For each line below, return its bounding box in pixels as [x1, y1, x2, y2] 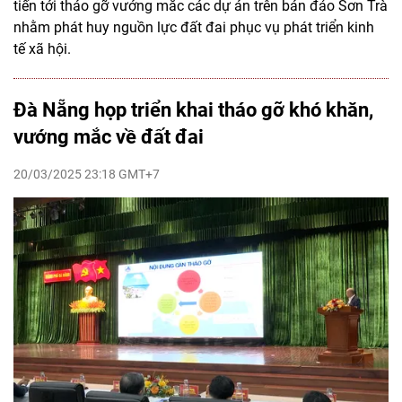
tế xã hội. [13, 40, 71, 58]
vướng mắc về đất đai [13, 126, 204, 149]
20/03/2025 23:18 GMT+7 [13, 167, 160, 182]
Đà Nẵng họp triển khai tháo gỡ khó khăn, [13, 99, 373, 122]
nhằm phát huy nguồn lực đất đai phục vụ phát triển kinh [13, 19, 374, 37]
